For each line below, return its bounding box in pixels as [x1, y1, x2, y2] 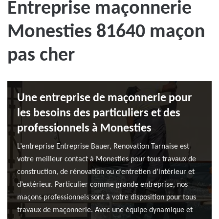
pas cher [7, 46, 75, 66]
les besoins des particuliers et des [17, 108, 180, 119]
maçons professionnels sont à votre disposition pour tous [17, 194, 196, 201]
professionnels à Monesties [17, 123, 152, 134]
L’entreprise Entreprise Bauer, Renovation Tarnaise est [17, 143, 189, 151]
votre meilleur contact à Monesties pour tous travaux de [17, 155, 196, 163]
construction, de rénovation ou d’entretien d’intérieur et [17, 168, 195, 176]
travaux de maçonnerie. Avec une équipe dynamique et [17, 206, 193, 214]
